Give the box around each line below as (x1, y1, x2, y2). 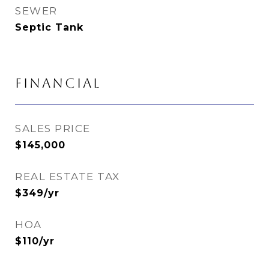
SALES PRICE (15, 122, 91, 134)
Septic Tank (15, 21, 83, 33)
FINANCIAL (15, 75, 101, 91)
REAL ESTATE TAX (15, 170, 120, 183)
